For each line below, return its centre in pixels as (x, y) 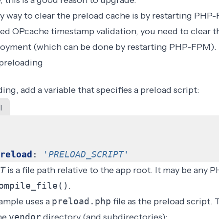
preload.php (81, 201)
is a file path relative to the (60, 170)
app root (133, 170)
